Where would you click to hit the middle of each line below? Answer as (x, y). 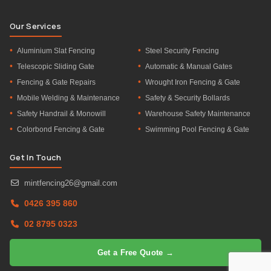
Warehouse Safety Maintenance (198, 114)
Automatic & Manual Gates (189, 67)
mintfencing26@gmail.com (71, 183)
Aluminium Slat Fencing (56, 51)
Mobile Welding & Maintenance (68, 98)
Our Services (36, 26)
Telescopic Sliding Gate (56, 67)
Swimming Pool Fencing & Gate (197, 130)
